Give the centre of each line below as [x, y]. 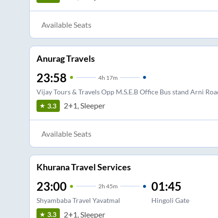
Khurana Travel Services [83, 167]
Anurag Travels [65, 58]
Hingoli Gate [170, 200]
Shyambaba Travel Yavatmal [78, 200]
